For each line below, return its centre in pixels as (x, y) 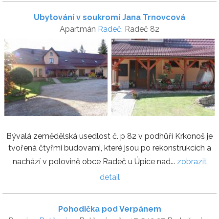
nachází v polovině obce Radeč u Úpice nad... (95, 161)
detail (109, 177)
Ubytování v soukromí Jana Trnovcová (109, 17)
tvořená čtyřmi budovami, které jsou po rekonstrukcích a (109, 148)
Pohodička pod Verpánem (109, 209)
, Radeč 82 (140, 29)
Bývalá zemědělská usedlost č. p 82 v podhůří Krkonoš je (109, 136)
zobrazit (192, 161)
